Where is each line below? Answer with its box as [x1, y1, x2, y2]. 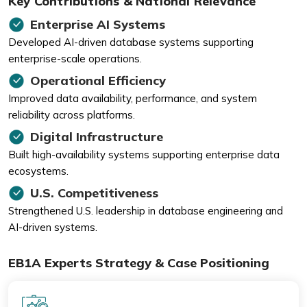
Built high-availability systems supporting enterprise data [8, 147, 280, 161]
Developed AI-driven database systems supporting [8, 35, 254, 49]
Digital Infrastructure [30, 128, 163, 145]
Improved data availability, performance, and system [8, 91, 257, 105]
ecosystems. [8, 164, 69, 177]
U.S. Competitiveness [30, 184, 158, 201]
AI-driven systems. [8, 220, 97, 234]
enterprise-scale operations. [8, 51, 142, 65]
